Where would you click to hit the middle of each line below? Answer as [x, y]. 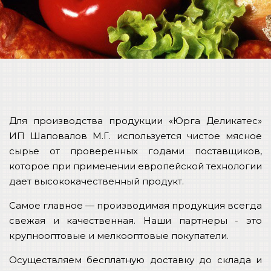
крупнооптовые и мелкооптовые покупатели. [119, 236]
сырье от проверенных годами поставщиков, [135, 151]
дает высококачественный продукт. [96, 181]
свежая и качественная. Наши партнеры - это [135, 220]
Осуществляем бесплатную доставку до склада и [135, 260]
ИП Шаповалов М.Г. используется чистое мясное [135, 136]
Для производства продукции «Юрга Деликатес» [135, 121]
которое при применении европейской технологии [135, 166]
